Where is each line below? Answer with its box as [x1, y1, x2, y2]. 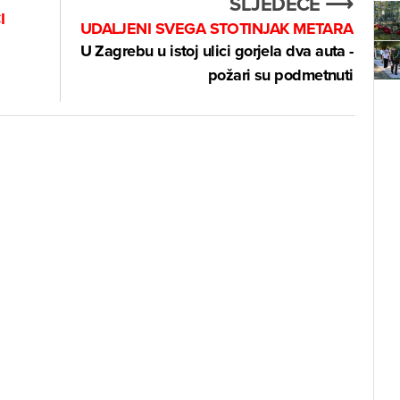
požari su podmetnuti [207, 62, 354, 87]
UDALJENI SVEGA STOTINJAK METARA [79, 16, 354, 40]
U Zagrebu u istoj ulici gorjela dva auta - [79, 38, 354, 62]
